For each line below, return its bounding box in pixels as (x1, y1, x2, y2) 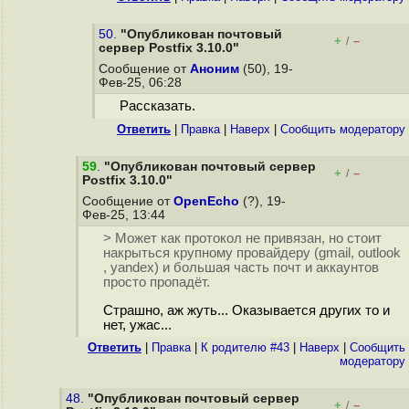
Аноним (190, 62, 239, 76)
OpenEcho (173, 194, 239, 208)
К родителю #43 (201, 341, 289, 354)
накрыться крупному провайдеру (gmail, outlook (102, 246, 401, 261)
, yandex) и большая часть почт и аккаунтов (102, 260, 379, 276)
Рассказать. (119, 99, 195, 114)
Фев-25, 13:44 (82, 208, 169, 222)
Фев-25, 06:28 (99, 76, 185, 89)
